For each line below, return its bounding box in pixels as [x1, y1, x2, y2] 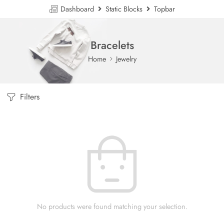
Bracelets [90, 37, 134, 53]
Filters [17, 91, 39, 102]
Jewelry [115, 53, 136, 64]
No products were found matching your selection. [36, 201, 187, 211]
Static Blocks [101, 3, 146, 14]
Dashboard [58, 3, 98, 14]
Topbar [150, 3, 175, 14]
